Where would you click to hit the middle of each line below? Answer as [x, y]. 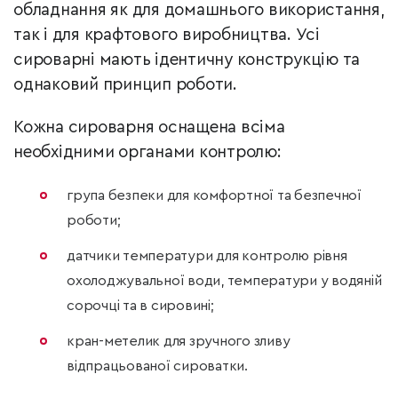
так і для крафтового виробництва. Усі [167, 36]
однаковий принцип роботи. [125, 85]
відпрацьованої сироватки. [157, 366]
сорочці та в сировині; [140, 306]
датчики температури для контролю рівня [207, 256]
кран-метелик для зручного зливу [179, 342]
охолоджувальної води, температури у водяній [224, 281]
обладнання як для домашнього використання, [199, 11]
